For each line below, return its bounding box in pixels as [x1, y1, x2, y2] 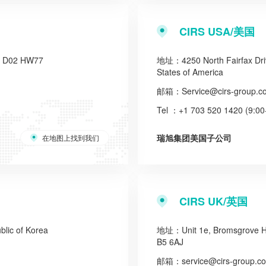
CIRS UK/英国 [179, 194, 248, 209]
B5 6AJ [157, 236, 183, 248]
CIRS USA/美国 [179, 24, 255, 39]
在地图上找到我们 [42, 132, 99, 142]
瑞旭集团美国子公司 [157, 132, 232, 144]
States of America [157, 66, 223, 78]
